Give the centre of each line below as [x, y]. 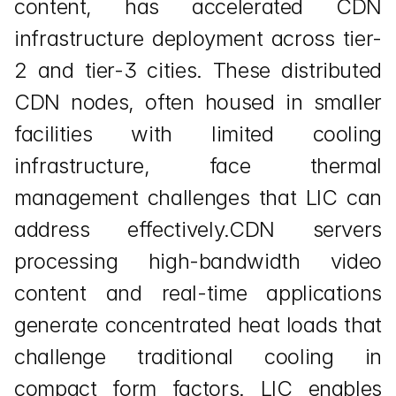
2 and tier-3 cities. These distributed [198, 70]
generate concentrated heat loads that [198, 325]
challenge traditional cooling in [198, 357]
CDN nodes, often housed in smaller [198, 102]
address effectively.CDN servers [198, 229]
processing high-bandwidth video [198, 261]
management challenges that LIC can [198, 198]
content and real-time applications [198, 293]
